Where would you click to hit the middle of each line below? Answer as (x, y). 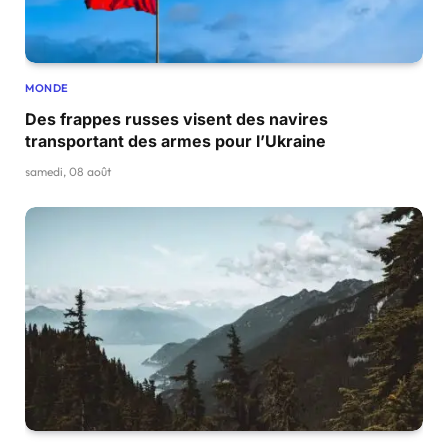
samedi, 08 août (68, 172)
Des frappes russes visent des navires (176, 119)
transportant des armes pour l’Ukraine (175, 141)
